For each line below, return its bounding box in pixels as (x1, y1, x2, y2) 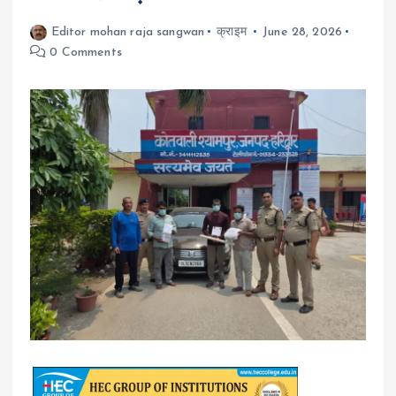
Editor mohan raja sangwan (50, 25, 205, 39)
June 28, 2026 (263, 25, 342, 39)
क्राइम (217, 25, 247, 39)
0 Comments (46, 45, 122, 59)
